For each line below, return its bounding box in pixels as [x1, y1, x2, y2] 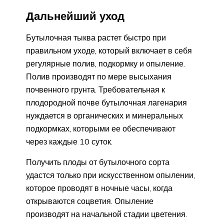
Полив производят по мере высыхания [26, 71, 171, 82]
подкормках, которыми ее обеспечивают [26, 123, 175, 134]
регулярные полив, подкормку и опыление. [26, 58, 185, 69]
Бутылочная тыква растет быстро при [26, 32, 166, 43]
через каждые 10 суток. [26, 136, 112, 147]
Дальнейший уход [26, 9, 124, 23]
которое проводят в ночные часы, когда [26, 183, 172, 193]
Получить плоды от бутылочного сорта [26, 157, 169, 167]
